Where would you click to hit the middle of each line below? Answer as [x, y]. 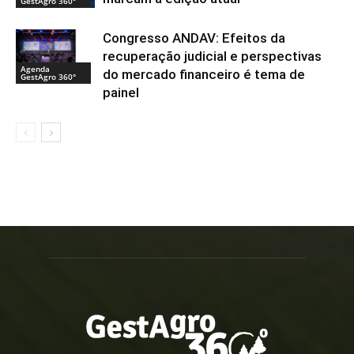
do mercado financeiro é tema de [204, 75]
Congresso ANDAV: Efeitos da [194, 38]
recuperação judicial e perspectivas [212, 56]
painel [121, 93]
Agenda [35, 69]
